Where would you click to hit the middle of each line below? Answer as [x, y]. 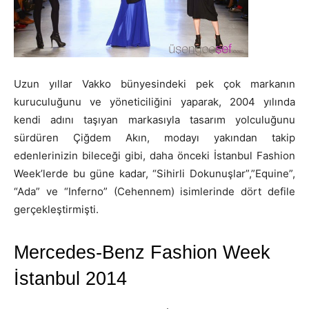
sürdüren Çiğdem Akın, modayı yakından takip [154, 137]
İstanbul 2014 [70, 278]
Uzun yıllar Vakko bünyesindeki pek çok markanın [154, 83]
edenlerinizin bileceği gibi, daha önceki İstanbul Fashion [154, 155]
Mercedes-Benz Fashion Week [142, 252]
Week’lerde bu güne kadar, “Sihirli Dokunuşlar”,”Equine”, [154, 173]
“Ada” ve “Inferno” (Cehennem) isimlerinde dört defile [154, 191]
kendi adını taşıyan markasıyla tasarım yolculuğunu [154, 119]
